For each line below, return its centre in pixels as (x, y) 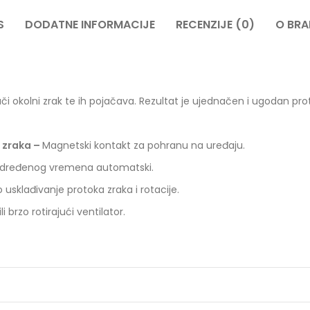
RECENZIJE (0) (215, 25)
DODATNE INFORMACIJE (90, 25)
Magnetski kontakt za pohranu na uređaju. (144, 145)
